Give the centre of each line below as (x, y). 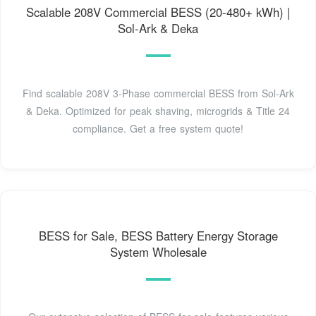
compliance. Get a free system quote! (158, 129)
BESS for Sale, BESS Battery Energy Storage (158, 236)
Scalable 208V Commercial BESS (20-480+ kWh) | (158, 12)
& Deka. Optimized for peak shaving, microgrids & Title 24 (158, 111)
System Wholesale (158, 252)
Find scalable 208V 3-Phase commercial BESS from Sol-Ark (158, 93)
